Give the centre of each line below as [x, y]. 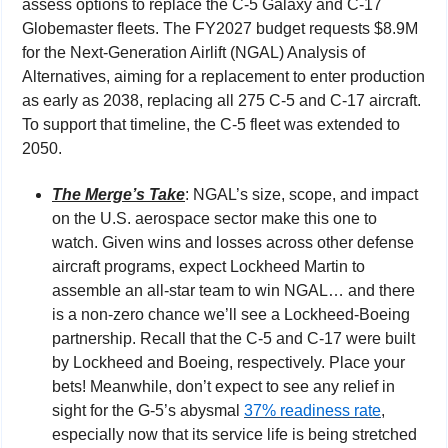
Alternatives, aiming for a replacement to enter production [223, 77]
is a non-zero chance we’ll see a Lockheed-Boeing [231, 315]
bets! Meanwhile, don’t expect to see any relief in [223, 387]
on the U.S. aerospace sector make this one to [214, 219]
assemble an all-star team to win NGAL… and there [233, 291]
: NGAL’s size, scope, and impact [301, 195]
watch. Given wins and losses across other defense [233, 243]
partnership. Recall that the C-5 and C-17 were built [233, 339]
